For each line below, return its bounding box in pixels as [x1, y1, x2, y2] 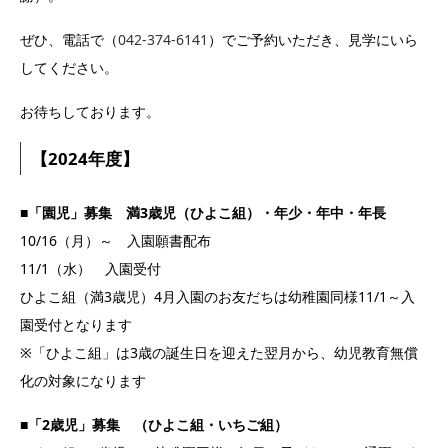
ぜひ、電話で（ [20, 29, 118, 49]
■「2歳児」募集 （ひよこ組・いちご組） [20, 415, 288, 435]
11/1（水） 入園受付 [20, 259, 161, 279]
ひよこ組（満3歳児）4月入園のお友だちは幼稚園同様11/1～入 [20, 287, 415, 307]
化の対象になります [20, 371, 146, 391]
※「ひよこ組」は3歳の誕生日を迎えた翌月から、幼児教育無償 [20, 343, 418, 363]
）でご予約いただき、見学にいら [208, 29, 418, 49]
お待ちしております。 [20, 101, 160, 121]
